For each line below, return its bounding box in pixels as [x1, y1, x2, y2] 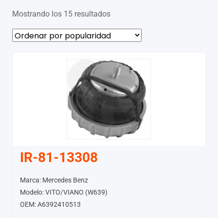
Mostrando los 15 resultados [12, 9, 110, 19]
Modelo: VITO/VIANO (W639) [20, 188, 108, 196]
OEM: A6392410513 [20, 200, 81, 208]
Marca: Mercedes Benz [20, 176, 88, 184]
